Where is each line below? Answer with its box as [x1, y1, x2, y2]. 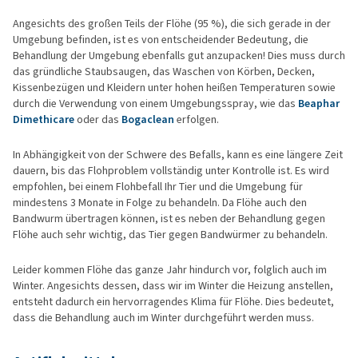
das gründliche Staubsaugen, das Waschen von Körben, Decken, [13, 64, 315, 79]
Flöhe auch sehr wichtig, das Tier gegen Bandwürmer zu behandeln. [13, 227, 328, 242]
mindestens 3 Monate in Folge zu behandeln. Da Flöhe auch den [13, 195, 307, 210]
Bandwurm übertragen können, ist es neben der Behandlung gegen [13, 211, 325, 226]
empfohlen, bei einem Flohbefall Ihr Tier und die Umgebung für [13, 179, 303, 194]
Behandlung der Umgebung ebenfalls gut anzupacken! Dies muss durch [13, 48, 345, 63]
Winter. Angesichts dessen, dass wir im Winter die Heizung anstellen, [13, 278, 333, 293]
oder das [74, 112, 121, 127]
